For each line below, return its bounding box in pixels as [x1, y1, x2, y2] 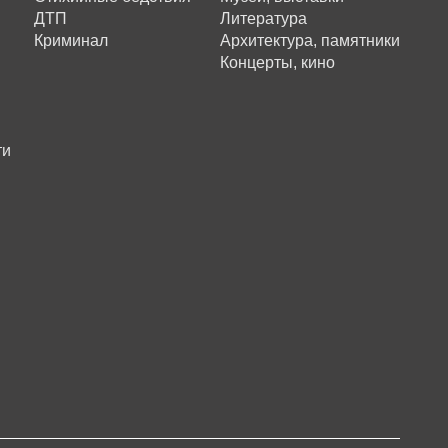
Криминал [34, 32, 109, 49]
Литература [219, 10, 307, 27]
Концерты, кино [219, 54, 335, 71]
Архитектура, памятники [219, 32, 400, 49]
